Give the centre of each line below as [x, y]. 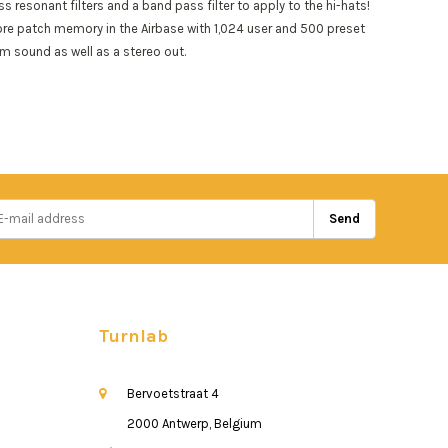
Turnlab [133, 335]
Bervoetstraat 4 [172, 393]
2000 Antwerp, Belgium [194, 423]
